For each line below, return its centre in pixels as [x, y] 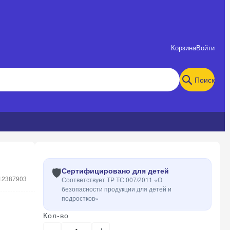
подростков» [80, 198]
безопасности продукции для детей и [117, 189]
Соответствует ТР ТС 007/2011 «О [112, 179]
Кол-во [56, 215]
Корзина [184, 47]
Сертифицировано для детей [115, 170]
